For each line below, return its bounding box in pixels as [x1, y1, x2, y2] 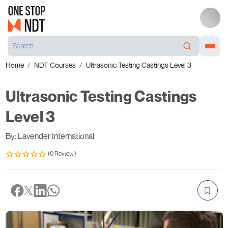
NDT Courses [34, 61, 76, 69]
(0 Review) [47, 150, 76, 157]
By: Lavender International [5, 131, 94, 141]
